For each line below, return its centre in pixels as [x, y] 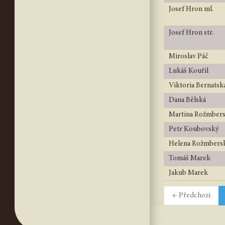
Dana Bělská [187, 100]
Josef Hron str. [191, 33]
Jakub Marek [188, 173]
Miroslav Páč [189, 57]
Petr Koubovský [194, 129]
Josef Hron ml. [191, 9]
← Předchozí [191, 196]
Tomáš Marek [190, 158]
